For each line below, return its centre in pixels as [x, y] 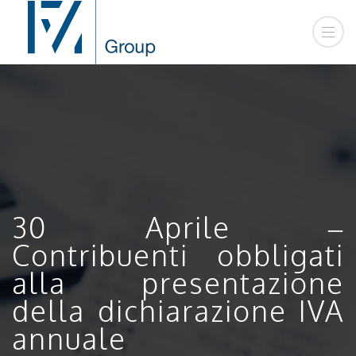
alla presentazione [178, 282]
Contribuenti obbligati [178, 254]
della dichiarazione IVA [178, 310]
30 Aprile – [178, 226]
